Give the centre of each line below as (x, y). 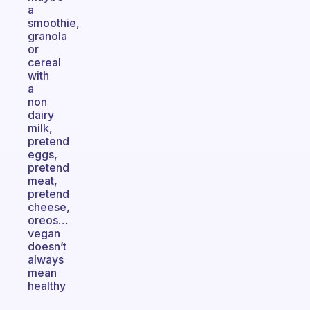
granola (47, 36)
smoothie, (54, 23)
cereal (44, 62)
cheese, (49, 207)
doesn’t (47, 246)
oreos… (48, 220)
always (46, 259)
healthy (47, 286)
